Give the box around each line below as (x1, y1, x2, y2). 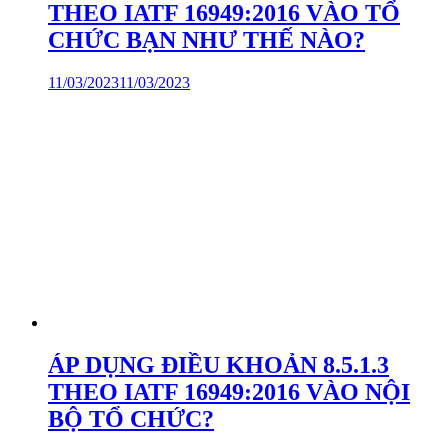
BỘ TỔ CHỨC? (48, 406, 214, 433)
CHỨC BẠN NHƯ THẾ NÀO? (48, 27, 365, 54)
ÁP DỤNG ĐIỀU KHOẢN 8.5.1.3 (48, 352, 389, 379)
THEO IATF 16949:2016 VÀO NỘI (48, 379, 410, 406)
